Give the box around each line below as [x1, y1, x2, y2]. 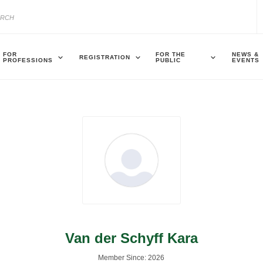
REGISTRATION [79, 53, 130, 60]
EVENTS [232, 56, 259, 63]
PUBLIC [156, 56, 181, 63]
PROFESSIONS [3, 56, 53, 63]
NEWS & [232, 50, 259, 58]
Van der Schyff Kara [65, 230, 198, 246]
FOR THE [156, 50, 186, 58]
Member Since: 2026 [98, 254, 165, 262]
